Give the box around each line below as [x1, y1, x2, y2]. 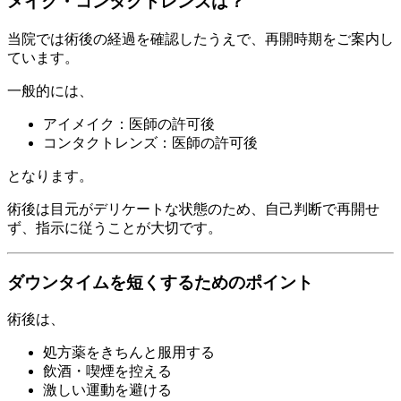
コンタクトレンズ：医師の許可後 [43, 135, 258, 151]
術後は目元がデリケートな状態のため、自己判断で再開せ [7, 201, 380, 218]
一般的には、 [7, 83, 93, 99]
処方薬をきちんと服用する [43, 345, 215, 361]
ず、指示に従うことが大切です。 [7, 220, 222, 236]
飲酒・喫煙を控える [43, 363, 172, 380]
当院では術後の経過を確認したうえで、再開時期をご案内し [7, 31, 394, 47]
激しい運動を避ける [43, 382, 172, 398]
